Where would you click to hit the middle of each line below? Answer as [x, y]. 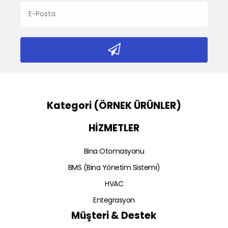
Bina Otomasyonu [114, 151]
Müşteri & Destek [114, 216]
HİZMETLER [114, 128]
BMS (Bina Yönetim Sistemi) [114, 168]
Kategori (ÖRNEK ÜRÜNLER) [114, 106]
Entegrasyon [114, 200]
